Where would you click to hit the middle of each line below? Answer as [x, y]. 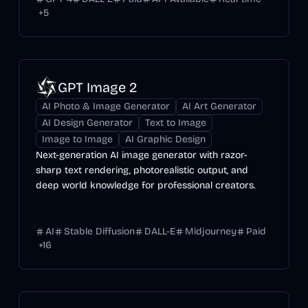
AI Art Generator [219, 106]
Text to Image [175, 123]
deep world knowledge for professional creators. [145, 185]
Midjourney [210, 231]
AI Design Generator [87, 123]
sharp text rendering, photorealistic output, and [142, 170]
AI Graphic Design [165, 139]
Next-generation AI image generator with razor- [141, 155]
